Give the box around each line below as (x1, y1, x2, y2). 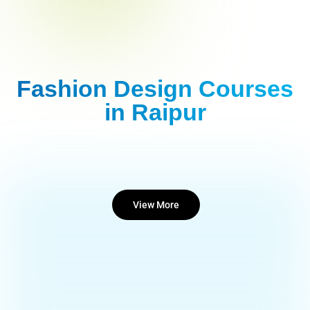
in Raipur (104, 98, 206, 125)
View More (132, 199, 179, 210)
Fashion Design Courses (17, 75, 293, 102)
